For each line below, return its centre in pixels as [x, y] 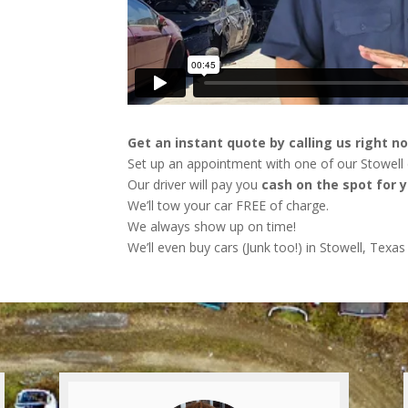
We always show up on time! [212, 226]
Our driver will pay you [193, 184]
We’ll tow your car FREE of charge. [229, 205]
